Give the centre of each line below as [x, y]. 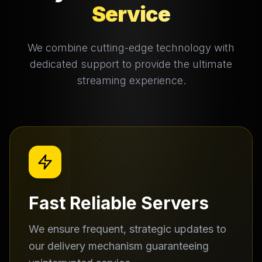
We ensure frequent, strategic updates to [127, 229]
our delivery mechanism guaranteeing [119, 246]
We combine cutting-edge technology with [131, 48]
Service [131, 14]
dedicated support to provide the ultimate [131, 64]
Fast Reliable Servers [119, 203]
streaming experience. [131, 80]
